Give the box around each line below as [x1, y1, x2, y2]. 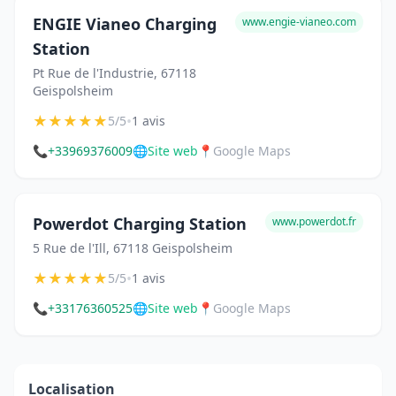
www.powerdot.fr [272, 214, 356, 229]
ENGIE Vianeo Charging [33, 13, 217, 34]
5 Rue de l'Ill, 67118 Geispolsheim [33, 240, 232, 256]
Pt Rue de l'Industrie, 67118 [33, 65, 196, 81]
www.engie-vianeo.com [242, 14, 356, 29]
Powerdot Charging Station [33, 213, 247, 234]
